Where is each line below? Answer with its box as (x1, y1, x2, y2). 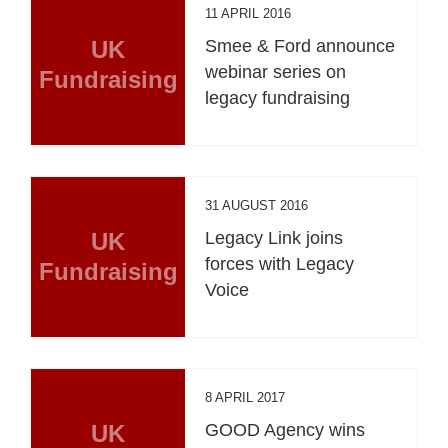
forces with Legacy (205, 253, 355, 274)
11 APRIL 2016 (205, 5, 292, 21)
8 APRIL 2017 (205, 389, 286, 405)
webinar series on (205, 61, 347, 82)
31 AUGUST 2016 (205, 197, 309, 213)
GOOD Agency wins (205, 419, 366, 440)
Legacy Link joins (205, 227, 344, 248)
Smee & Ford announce (205, 35, 396, 56)
